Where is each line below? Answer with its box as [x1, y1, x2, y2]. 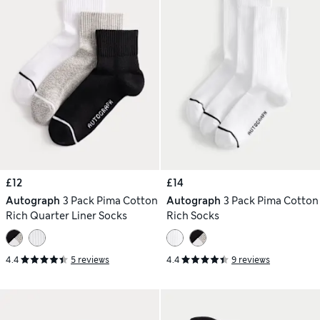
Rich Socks [166, 209, 219, 223]
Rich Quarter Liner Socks [6, 209, 127, 223]
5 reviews [71, 254, 109, 266]
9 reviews [231, 254, 270, 266]
